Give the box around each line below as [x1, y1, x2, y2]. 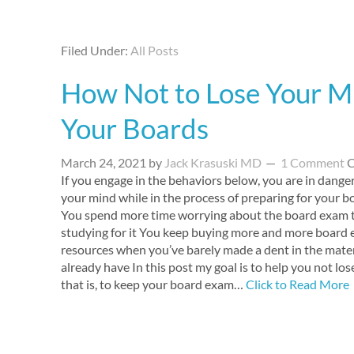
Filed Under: [61, 43, 130, 58]
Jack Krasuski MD [164, 155, 262, 170]
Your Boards [61, 111, 209, 145]
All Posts [130, 43, 179, 58]
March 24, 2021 [61, 155, 146, 170]
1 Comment [281, 155, 345, 170]
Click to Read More [246, 277, 349, 292]
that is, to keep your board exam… [61, 277, 246, 292]
